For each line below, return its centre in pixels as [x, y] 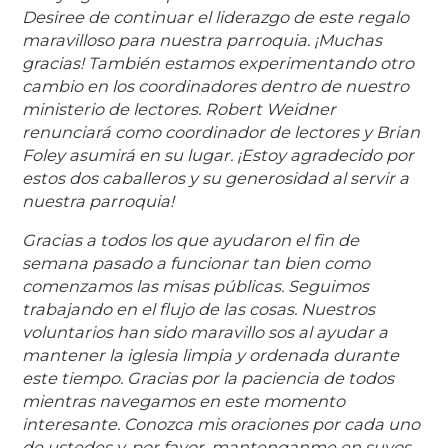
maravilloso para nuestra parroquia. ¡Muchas [202, 39]
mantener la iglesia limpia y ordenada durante [211, 354]
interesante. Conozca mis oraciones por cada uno [221, 423]
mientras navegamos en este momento [184, 400]
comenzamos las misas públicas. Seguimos [196, 285]
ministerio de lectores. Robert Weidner [179, 108]
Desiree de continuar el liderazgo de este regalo [216, 16]
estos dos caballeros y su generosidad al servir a [216, 177]
